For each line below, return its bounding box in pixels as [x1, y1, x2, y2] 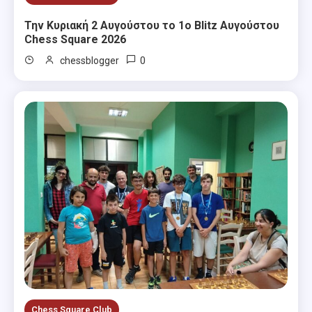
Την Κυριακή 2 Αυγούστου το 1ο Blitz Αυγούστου [24, 18, 280, 32]
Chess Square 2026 [24, 32, 127, 46]
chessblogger [60, 54, 120, 66]
